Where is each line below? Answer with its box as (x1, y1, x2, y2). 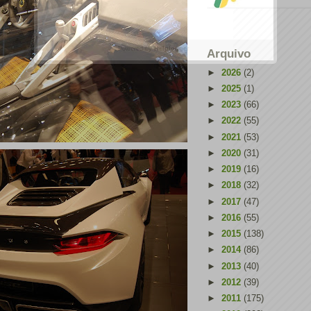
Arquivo (207, 47, 251, 60)
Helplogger (154, 44, 190, 52)
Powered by (118, 44, 155, 52)
